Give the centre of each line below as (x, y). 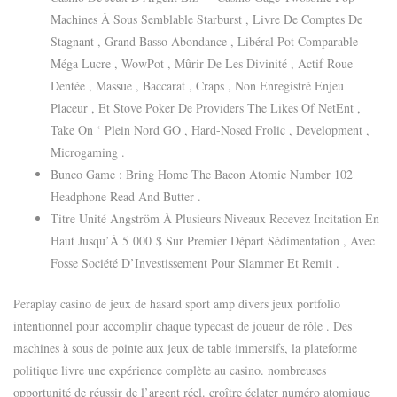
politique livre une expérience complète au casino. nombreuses (170, 370)
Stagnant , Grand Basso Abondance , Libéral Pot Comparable (204, 41)
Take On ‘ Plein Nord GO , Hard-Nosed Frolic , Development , (210, 129)
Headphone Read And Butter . (126, 196)
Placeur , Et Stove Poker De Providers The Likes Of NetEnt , (206, 107)
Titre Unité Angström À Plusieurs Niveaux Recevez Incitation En (215, 218)
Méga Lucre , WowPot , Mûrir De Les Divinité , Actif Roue (202, 63)
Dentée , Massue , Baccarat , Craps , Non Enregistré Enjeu (197, 85)
